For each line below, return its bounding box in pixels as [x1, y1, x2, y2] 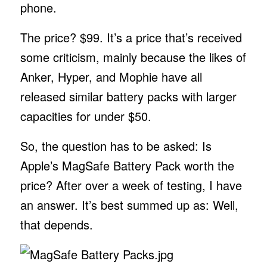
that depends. [20, 215, 97, 233]
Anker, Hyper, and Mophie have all [20, 67, 202, 85]
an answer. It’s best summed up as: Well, [20, 195, 238, 213]
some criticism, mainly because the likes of [20, 48, 246, 66]
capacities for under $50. [20, 107, 155, 125]
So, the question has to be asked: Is [20, 136, 212, 154]
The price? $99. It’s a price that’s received [20, 28, 242, 46]
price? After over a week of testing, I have [20, 176, 242, 194]
